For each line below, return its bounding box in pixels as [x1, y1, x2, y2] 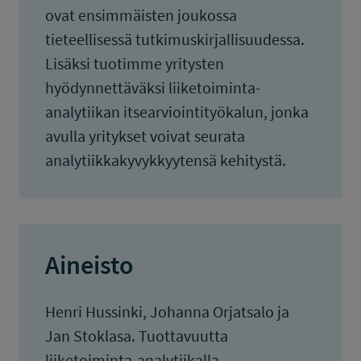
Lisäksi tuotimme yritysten [45, 53, 224, 73]
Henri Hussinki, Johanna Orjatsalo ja [45, 301, 289, 322]
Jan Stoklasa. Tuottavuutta [45, 326, 228, 346]
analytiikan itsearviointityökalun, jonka [45, 102, 309, 122]
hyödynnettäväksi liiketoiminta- [45, 77, 260, 98]
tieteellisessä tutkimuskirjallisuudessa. [45, 29, 305, 49]
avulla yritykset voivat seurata [45, 126, 245, 146]
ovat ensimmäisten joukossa [45, 5, 237, 25]
